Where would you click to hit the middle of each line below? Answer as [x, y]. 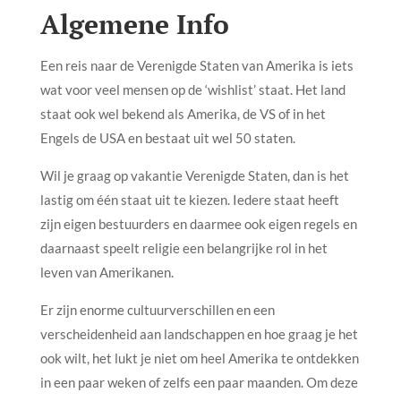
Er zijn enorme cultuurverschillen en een [157, 309]
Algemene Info [134, 24]
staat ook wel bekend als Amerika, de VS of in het [183, 113]
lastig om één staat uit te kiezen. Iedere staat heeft [189, 199]
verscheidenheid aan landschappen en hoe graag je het [199, 333]
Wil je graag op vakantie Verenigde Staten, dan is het [194, 175]
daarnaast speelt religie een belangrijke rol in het [183, 247]
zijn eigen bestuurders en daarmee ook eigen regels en [198, 223]
